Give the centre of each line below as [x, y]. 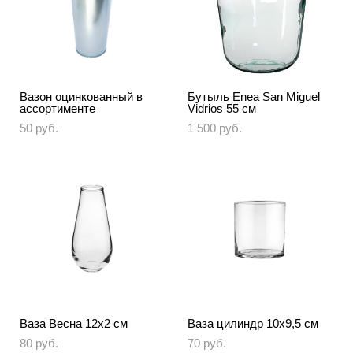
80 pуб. [39, 343]
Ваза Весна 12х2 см [74, 323]
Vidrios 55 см [222, 108]
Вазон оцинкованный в [81, 97]
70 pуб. [207, 343]
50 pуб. [39, 128]
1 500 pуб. [215, 128]
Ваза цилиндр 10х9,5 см [253, 323]
